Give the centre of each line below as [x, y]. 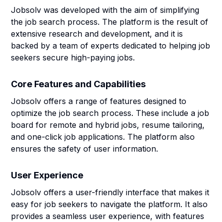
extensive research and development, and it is [97, 34]
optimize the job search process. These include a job [110, 113]
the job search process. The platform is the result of [110, 22]
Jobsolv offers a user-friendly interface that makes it [110, 192]
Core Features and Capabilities [79, 84]
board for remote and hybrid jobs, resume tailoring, [108, 125]
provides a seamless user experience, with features [108, 216]
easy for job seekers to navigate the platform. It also [110, 204]
